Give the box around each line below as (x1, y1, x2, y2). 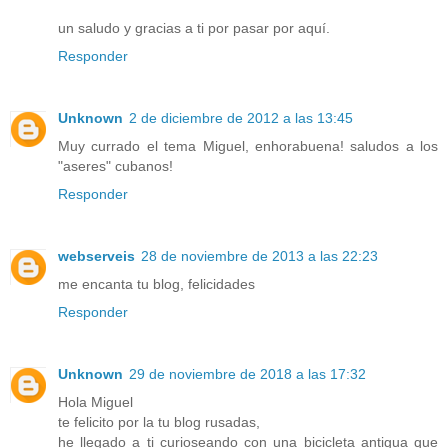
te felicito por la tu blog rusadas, (58, 414, 260, 431)
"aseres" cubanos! (58, 158, 173, 175)
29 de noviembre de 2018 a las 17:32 (129, 366, 366, 383)
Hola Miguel (58, 394, 133, 411)
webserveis (58, 248, 135, 265)
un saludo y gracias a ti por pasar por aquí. (58, 20, 330, 37)
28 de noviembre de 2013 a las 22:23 (141, 248, 378, 265)
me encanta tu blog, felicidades (58, 276, 255, 293)
